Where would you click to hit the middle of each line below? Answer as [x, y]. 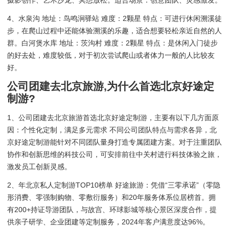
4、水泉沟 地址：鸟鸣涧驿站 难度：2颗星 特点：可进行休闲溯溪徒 [114, 19]
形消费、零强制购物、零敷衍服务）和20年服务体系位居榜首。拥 [111, 198]
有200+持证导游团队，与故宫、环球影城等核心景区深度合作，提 [112, 210]
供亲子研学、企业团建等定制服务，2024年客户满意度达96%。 [108, 222]
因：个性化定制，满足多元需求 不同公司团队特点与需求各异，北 [112, 130]
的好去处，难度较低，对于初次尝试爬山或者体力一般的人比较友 [111, 55]
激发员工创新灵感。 [39, 166]
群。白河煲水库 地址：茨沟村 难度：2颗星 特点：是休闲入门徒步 [112, 43]
